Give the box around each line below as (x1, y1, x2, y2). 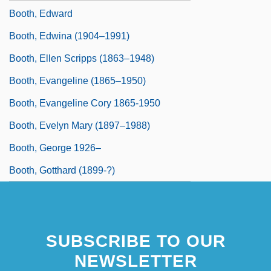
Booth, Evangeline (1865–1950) (9, 75, 146, 86)
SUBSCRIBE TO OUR (45, 231, 226, 250)
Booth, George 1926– (9, 142, 101, 153)
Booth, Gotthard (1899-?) (9, 165, 115, 175)
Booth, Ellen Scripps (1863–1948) (9, 53, 154, 64)
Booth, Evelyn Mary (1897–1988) (9, 120, 150, 131)
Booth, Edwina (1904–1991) (9, 30, 129, 41)
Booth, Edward (9, 8, 73, 19)
